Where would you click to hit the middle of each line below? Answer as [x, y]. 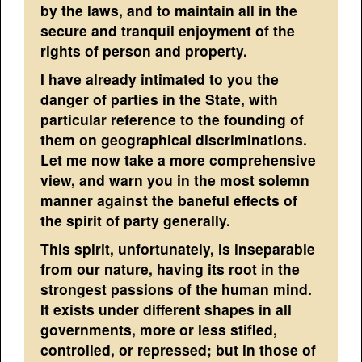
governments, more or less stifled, [159, 329]
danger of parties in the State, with [160, 99]
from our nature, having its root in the [170, 268]
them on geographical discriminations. [174, 139]
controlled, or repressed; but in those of [179, 349]
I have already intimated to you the [160, 78]
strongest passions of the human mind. [177, 288]
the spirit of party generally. [136, 220]
